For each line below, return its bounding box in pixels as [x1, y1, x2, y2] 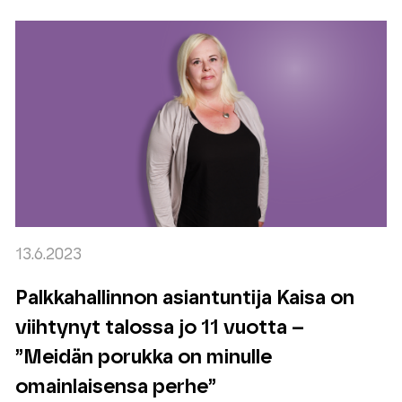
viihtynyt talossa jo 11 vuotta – [15, 317, 305, 338]
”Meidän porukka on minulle [15, 346, 273, 368]
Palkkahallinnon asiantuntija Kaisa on [15, 287, 355, 309]
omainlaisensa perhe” [15, 376, 217, 398]
